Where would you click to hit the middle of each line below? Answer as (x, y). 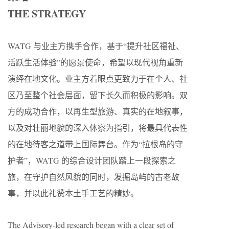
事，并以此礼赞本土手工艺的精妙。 (73, 193)
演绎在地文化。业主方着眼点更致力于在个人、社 (98, 78)
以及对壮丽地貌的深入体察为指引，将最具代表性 (98, 127)
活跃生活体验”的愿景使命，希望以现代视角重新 (95, 62)
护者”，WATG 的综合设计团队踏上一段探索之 (92, 160)
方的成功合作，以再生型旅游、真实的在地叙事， (98, 111)
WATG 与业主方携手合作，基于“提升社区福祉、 (96, 45)
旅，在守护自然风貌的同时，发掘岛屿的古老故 (94, 176)
